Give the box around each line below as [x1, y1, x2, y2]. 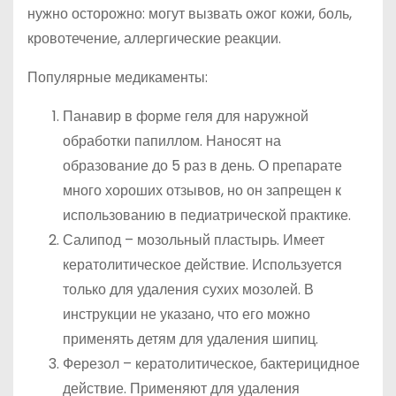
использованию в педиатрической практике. [63, 205, 351, 225]
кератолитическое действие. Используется [63, 255, 342, 275]
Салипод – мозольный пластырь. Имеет [63, 230, 324, 250]
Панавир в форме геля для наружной [63, 106, 308, 126]
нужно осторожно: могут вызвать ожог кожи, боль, [27, 4, 352, 24]
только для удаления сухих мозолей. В [63, 279, 314, 300]
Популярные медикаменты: [27, 67, 208, 88]
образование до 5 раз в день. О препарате [63, 156, 342, 176]
